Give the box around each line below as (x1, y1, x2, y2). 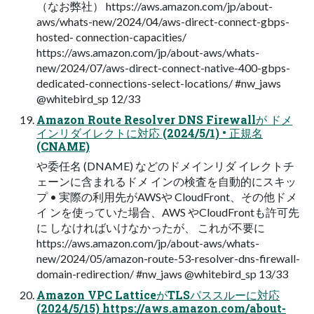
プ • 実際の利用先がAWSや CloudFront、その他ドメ (36, 189, 297, 203)
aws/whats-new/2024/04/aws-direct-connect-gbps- (36, 14, 289, 28)
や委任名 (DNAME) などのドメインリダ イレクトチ (36, 158, 294, 172)
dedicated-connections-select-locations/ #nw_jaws (36, 76, 281, 90)
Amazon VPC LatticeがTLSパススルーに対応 (36, 287, 280, 302)
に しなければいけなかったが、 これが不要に (36, 220, 265, 234)
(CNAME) (36, 138, 90, 153)
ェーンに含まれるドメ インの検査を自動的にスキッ (36, 174, 296, 188)
